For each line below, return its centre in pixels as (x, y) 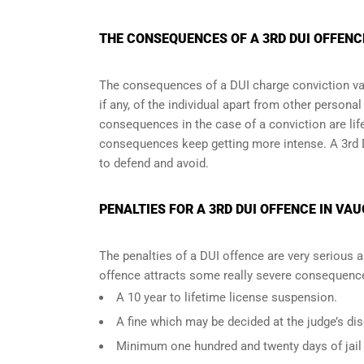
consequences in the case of (179, 124)
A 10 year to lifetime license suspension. (227, 297)
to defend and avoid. (154, 163)
